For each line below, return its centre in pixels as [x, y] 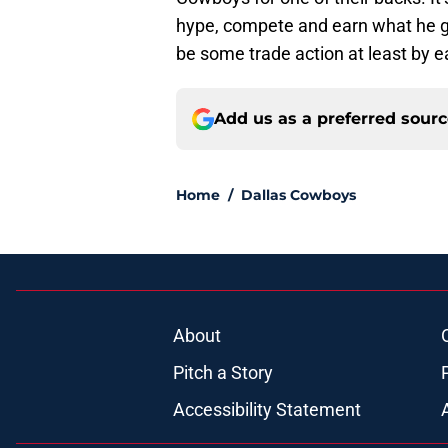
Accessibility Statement [266, 410]
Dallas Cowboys [298, 195]
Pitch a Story [222, 373]
